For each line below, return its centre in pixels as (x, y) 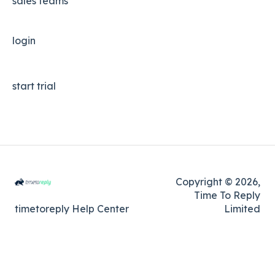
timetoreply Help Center (72, 208)
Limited (242, 208)
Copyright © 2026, (218, 181)
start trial (34, 86)
